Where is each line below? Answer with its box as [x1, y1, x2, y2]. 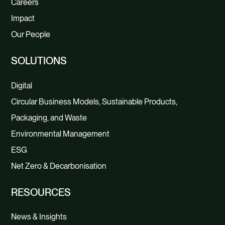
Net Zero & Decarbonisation [11, 161, 107, 171]
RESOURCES [11, 186, 71, 198]
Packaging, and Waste [11, 113, 87, 123]
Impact [11, 14, 35, 24]
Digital [11, 80, 33, 90]
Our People [11, 30, 51, 40]
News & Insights [11, 212, 67, 222]
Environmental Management [11, 129, 110, 139]
